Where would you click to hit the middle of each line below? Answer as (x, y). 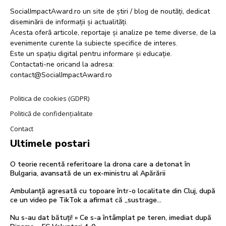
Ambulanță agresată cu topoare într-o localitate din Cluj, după (113, 191)
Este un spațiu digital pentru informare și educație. (91, 53)
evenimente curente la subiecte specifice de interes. (94, 43)
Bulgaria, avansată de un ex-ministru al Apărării (88, 173)
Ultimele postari (50, 143)
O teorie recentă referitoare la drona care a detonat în (100, 164)
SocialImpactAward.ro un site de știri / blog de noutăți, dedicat (110, 11)
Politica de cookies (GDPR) (50, 98)
